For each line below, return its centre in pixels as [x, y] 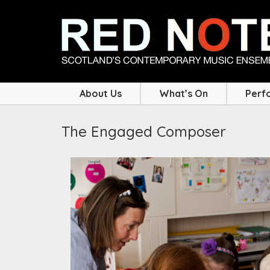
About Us [101, 94]
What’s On [184, 94]
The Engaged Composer [144, 132]
